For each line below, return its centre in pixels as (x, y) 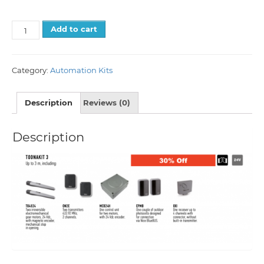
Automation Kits (81, 70)
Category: (31, 70)
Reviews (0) (107, 103)
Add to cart (74, 29)
